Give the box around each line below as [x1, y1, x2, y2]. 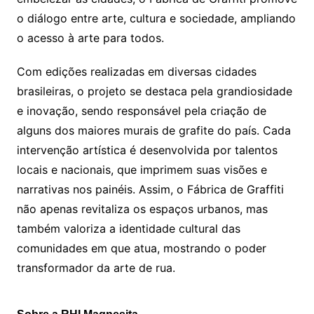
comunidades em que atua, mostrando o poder [16, 241, 266, 256]
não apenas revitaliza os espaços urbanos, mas [16, 202, 268, 217]
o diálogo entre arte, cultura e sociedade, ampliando [16, 11, 296, 26]
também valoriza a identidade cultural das [16, 221, 240, 236]
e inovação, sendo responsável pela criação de [16, 104, 266, 118]
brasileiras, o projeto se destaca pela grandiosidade [16, 84, 292, 99]
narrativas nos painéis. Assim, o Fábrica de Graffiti [16, 182, 284, 197]
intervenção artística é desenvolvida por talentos [16, 143, 278, 158]
